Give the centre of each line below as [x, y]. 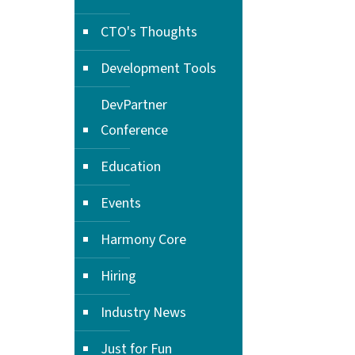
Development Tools [158, 69]
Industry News [143, 313]
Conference [134, 130]
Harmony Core [143, 240]
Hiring [118, 276]
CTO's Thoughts [149, 32]
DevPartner [134, 105]
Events [121, 203]
